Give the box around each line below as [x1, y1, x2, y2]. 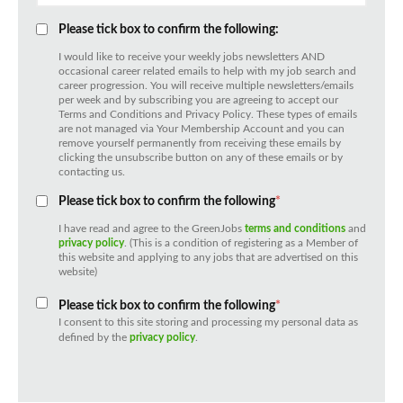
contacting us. [58, 166, 125, 178]
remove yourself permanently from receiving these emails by [58, 138, 341, 149]
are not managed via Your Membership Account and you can [58, 123, 345, 135]
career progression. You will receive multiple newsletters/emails [58, 80, 354, 92]
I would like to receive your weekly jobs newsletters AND [58, 51, 325, 63]
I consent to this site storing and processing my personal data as [58, 317, 358, 328]
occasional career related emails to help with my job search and [58, 66, 356, 77]
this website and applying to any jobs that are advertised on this [58, 252, 358, 264]
